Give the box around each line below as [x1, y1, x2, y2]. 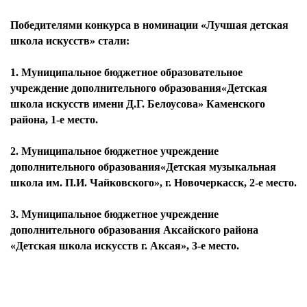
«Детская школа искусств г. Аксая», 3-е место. [10, 240, 239, 251]
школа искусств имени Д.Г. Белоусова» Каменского [10, 98, 265, 110]
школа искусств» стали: [10, 35, 130, 47]
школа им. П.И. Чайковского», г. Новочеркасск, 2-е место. [10, 177, 297, 188]
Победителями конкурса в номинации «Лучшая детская [10, 19, 288, 31]
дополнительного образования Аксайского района [10, 224, 258, 236]
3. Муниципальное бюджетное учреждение [10, 208, 219, 220]
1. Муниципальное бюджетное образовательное [10, 66, 243, 78]
